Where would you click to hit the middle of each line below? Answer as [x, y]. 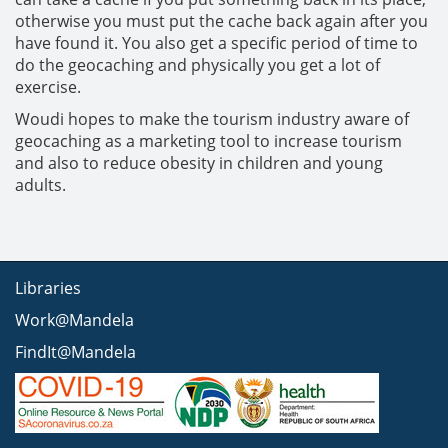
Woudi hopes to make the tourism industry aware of [212, 118]
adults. [40, 184]
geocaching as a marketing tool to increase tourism [208, 140]
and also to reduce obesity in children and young [199, 162]
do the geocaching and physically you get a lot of [197, 64]
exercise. [48, 86]
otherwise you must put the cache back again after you [221, 20]
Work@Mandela [74, 319]
